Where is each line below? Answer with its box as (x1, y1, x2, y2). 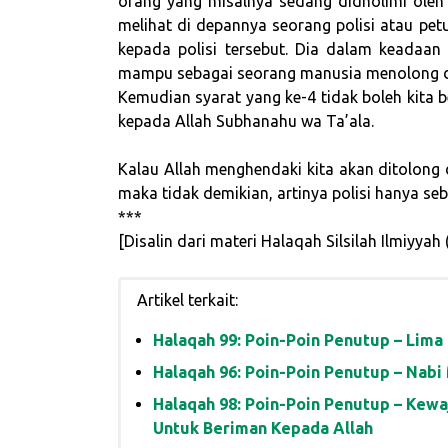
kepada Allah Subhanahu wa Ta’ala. (118, 112, 374, 130)
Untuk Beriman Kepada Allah (153, 419, 373, 437)
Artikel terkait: (137, 291, 238, 309)
